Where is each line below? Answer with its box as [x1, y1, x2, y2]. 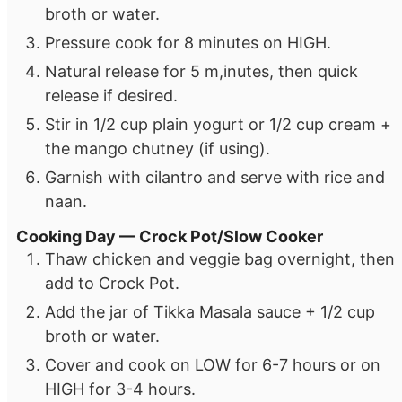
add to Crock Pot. [45, 274, 179, 293]
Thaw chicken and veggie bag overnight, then [45, 249, 395, 269]
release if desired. [45, 85, 178, 105]
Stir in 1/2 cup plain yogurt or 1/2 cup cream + [45, 114, 391, 134]
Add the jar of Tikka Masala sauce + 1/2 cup [45, 302, 375, 322]
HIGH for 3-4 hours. [45, 380, 196, 399]
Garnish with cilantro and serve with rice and [45, 167, 385, 187]
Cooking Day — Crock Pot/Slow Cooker [16, 227, 323, 247]
